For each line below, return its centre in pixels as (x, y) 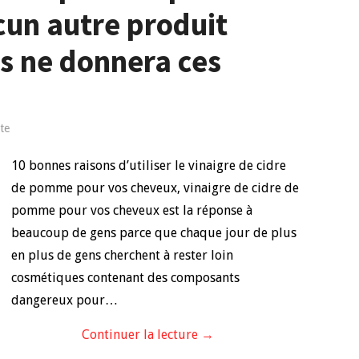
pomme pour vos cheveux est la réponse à (132, 210)
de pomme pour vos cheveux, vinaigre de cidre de (155, 188)
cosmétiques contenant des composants (125, 278)
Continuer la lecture (141, 335)
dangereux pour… (65, 300)
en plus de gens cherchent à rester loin (122, 255)
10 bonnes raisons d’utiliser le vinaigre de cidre (149, 165)
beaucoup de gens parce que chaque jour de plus (154, 233)
